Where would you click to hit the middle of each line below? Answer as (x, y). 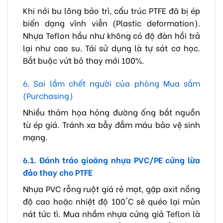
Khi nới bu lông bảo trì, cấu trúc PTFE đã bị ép (111, 10)
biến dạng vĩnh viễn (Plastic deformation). (111, 23)
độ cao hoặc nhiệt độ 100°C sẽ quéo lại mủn (111, 201)
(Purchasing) (48, 96)
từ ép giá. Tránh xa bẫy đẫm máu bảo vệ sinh (111, 124)
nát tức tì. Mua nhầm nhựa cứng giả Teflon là (111, 213)
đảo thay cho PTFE (58, 172)
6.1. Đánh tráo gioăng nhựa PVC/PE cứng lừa (111, 159)
